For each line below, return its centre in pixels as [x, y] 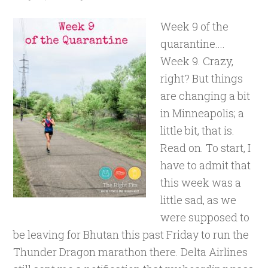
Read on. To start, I [206, 148]
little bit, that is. [198, 130]
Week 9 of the [195, 26]
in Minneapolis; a [202, 113]
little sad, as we [199, 200]
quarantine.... [193, 44]
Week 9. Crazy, [197, 61]
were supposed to [205, 217]
